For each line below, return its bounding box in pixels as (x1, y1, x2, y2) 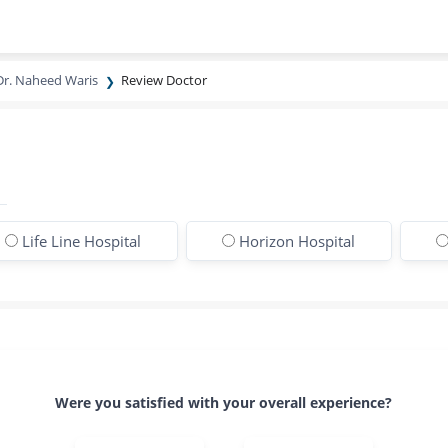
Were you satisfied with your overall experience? (55, 393, 393, 412)
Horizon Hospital (239, 231, 356, 251)
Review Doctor (121, 71, 208, 89)
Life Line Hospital (21, 231, 141, 251)
